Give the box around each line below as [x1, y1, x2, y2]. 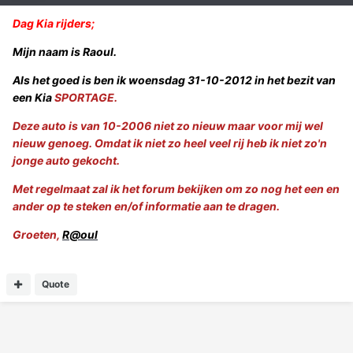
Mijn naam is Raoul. [13, 45, 117, 59]
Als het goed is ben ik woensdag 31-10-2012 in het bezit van [13, 73, 336, 87]
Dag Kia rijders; [13, 17, 95, 31]
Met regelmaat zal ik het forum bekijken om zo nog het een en [13, 182, 340, 196]
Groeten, [13, 228, 62, 242]
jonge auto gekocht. [13, 154, 120, 168]
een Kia [13, 91, 54, 105]
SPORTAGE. [54, 91, 117, 105]
